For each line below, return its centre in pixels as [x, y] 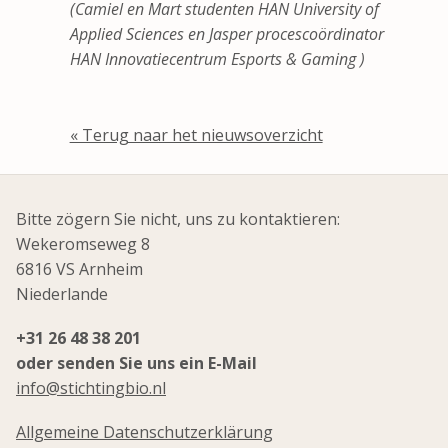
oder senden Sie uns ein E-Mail [136, 362]
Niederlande [62, 293]
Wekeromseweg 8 [83, 243]
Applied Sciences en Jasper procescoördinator [226, 33]
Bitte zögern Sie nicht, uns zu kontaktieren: [178, 218]
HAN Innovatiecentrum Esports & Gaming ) [217, 58]
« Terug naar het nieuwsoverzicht [196, 135]
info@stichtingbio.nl [91, 387]
